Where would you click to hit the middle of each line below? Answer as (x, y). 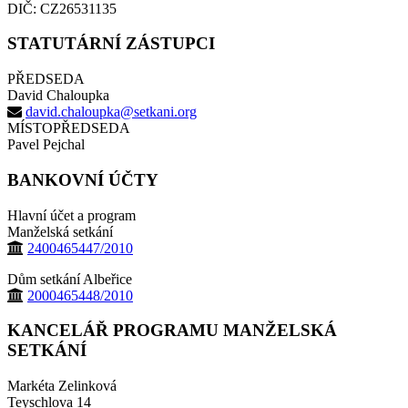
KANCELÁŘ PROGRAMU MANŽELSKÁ (172, 331)
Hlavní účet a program (71, 215)
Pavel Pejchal (46, 145)
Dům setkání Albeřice (70, 279)
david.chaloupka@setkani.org (111, 112)
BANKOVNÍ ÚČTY (83, 179)
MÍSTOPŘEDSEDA (69, 128)
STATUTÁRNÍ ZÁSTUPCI (111, 44)
